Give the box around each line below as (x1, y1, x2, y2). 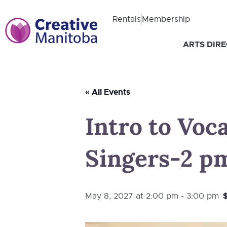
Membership (141, 14, 190, 24)
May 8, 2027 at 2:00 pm (85, 191, 178, 201)
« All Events (85, 87, 130, 97)
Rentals (112, 14, 141, 24)
